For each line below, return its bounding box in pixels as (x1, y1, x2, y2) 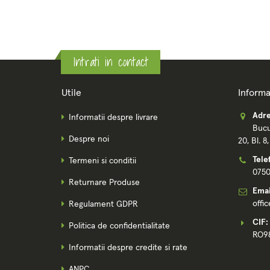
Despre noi (69, 135, 109, 144)
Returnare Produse (69, 178, 140, 187)
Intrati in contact (73, 52, 148, 72)
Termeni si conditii (69, 157, 136, 166)
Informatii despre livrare (69, 113, 158, 122)
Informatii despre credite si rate (69, 243, 187, 253)
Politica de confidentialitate (69, 222, 170, 231)
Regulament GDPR (69, 200, 138, 209)
